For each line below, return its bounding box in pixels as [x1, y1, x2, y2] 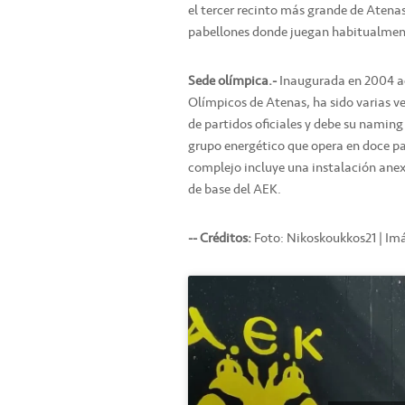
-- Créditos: [188, 227, 251, 250]
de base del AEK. [188, 178, 281, 201]
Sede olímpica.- [188, 70, 277, 92]
